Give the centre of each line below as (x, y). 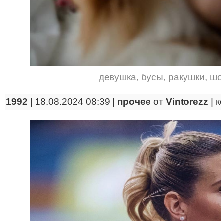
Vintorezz (187, 101)
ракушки (186, 77)
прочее (134, 101)
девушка (117, 77)
